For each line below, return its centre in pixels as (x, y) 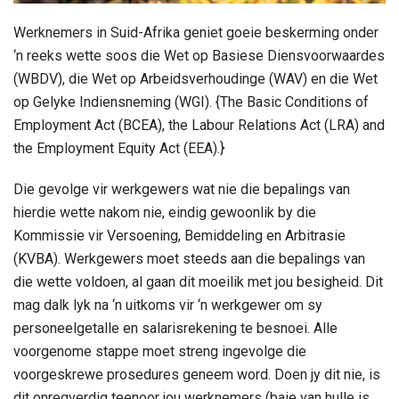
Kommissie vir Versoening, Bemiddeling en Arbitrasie (179, 235)
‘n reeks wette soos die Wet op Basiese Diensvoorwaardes (199, 55)
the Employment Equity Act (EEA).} (119, 148)
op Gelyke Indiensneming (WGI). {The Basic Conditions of (191, 102)
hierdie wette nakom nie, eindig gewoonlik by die (165, 212)
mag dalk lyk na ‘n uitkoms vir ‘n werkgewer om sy (168, 305)
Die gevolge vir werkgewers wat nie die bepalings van (182, 189)
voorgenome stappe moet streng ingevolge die (160, 351)
